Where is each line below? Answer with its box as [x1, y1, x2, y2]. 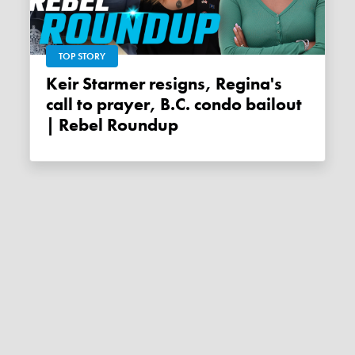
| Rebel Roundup [46, 113, 179, 136]
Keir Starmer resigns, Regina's [46, 72, 59, 95]
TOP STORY [59, 49, 106, 63]
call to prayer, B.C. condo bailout [46, 93, 303, 116]
